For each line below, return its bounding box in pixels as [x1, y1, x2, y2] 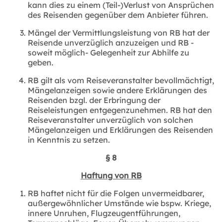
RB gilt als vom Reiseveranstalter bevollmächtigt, [28, 75, 214, 85]
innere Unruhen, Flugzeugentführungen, [28, 208, 180, 218]
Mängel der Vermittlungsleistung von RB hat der [28, 27, 210, 38]
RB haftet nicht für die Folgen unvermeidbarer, [28, 188, 204, 198]
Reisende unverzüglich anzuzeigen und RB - [28, 37, 194, 48]
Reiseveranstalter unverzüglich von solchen [28, 114, 193, 125]
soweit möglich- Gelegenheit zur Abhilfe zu [28, 47, 189, 57]
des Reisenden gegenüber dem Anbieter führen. [28, 9, 208, 20]
